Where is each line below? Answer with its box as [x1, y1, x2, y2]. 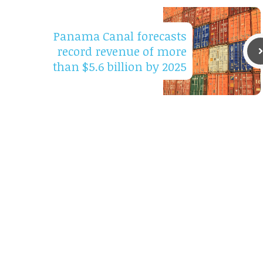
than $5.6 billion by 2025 [53, 58, 187, 75]
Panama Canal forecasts [53, 28, 187, 45]
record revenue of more [57, 43, 187, 60]
